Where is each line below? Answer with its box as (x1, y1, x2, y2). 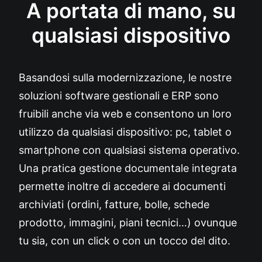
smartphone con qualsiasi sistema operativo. (19, 144, 240, 156)
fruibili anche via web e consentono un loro (19, 108, 232, 120)
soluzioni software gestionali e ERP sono (19, 89, 219, 102)
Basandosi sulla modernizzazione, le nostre (19, 71, 232, 84)
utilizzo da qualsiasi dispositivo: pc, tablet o (19, 126, 232, 138)
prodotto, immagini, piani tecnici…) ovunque (19, 216, 237, 229)
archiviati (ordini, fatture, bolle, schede (19, 198, 209, 211)
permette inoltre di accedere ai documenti (19, 180, 226, 192)
